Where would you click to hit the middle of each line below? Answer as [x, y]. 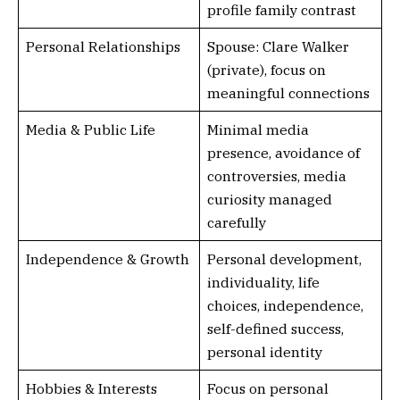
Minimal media [258, 129]
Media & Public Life [90, 129]
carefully [236, 222]
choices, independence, [285, 305]
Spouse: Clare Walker [278, 46]
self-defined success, [275, 329]
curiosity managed [269, 199]
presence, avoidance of [283, 153]
